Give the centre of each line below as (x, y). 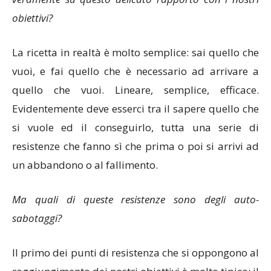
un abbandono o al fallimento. (85, 165)
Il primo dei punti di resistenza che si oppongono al (135, 253)
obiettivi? (32, 18)
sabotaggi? (37, 218)
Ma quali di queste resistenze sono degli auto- (135, 200)
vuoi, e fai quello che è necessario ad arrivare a (135, 71)
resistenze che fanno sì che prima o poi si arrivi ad (135, 146)
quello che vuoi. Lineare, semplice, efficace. (135, 90)
